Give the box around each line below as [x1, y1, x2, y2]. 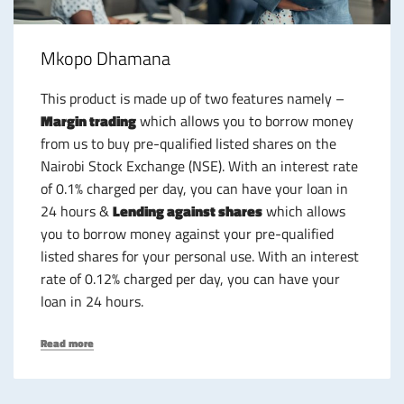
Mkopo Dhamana [41, 44, 170, 73]
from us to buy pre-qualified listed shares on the [41, 133, 336, 155]
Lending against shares [113, 200, 262, 223]
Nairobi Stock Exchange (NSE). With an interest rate [41, 155, 358, 178]
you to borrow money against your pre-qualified [41, 223, 334, 245]
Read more [41, 335, 94, 353]
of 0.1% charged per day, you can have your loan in [41, 178, 348, 200]
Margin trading [41, 110, 136, 133]
